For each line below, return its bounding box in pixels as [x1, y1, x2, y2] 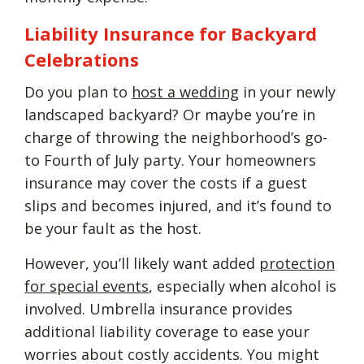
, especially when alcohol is [149, 275, 336, 296]
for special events [24, 275, 149, 296]
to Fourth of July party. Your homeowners [24, 149, 316, 170]
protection [259, 253, 335, 273]
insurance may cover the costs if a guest [24, 172, 307, 193]
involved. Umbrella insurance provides [24, 298, 292, 318]
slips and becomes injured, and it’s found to [24, 195, 331, 215]
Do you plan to [24, 81, 132, 102]
